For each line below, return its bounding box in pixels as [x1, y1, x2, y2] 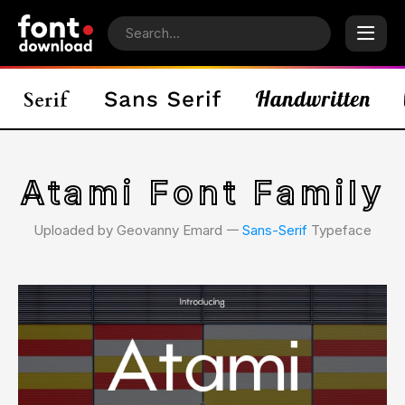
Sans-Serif [242, 221, 307, 239]
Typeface [307, 221, 372, 239]
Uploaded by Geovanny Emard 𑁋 [33, 221, 242, 239]
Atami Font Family [20, 173, 385, 212]
